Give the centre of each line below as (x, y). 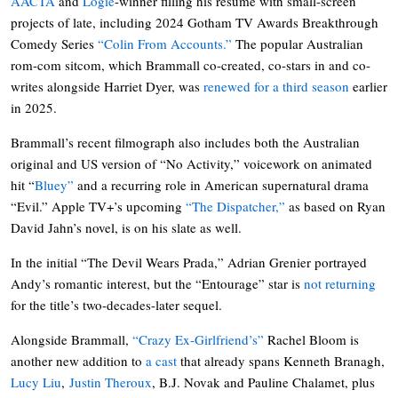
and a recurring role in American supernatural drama (221, 184)
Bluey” (54, 184)
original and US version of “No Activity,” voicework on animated (191, 163)
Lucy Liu (36, 382)
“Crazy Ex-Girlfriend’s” (198, 339)
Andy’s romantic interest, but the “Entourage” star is (157, 283)
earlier (368, 86)
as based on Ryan (335, 206)
